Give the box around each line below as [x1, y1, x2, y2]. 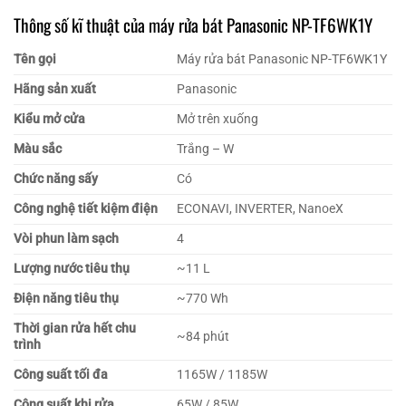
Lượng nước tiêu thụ [14, 260, 130, 276]
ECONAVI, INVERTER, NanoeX [177, 200, 344, 217]
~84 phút [177, 328, 230, 344]
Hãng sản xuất [14, 81, 96, 97]
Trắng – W [177, 140, 235, 157]
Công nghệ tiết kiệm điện [14, 200, 158, 217]
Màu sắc [14, 140, 62, 157]
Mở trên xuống [177, 111, 259, 127]
